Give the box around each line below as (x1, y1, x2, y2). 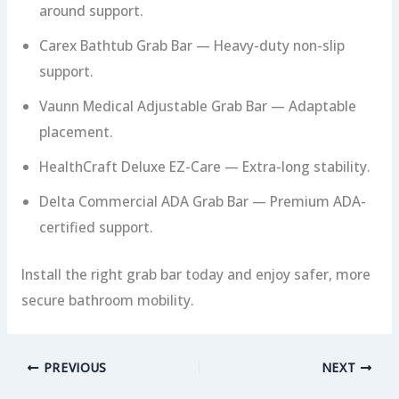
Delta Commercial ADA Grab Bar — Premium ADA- (38, 191, 366, 212)
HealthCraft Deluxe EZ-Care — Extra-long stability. (38, 157, 370, 177)
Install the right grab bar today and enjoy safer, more (20, 264, 370, 284)
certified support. (38, 217, 153, 238)
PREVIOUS (38, 359, 108, 377)
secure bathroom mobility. (20, 289, 194, 310)
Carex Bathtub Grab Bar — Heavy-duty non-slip (38, 36, 345, 56)
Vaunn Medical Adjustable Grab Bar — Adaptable (38, 96, 356, 117)
